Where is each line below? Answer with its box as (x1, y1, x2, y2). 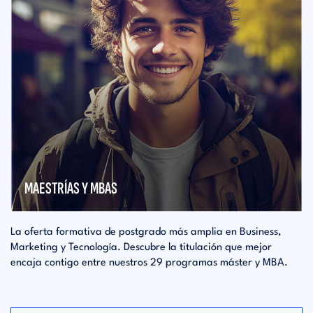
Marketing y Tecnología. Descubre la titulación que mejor (10, 242, 272, 254)
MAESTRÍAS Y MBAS (24, 178, 117, 199)
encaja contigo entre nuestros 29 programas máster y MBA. (10, 258, 288, 269)
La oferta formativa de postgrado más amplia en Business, (10, 227, 281, 238)
